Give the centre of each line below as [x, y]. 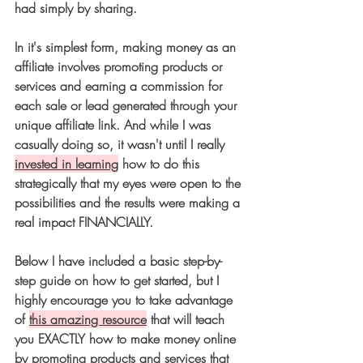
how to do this [161, 164]
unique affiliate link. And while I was [115, 125]
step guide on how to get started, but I [119, 281]
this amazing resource [88, 320]
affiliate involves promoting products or [120, 67]
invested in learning [66, 164]
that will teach [188, 320]
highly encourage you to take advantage [126, 300]
